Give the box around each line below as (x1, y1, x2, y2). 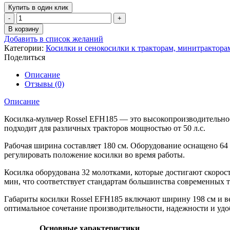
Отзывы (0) (25, 79, 64, 88)
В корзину (8, 25, 39, 33)
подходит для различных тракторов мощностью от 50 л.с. (4, 123, 205, 132)
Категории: (4, 43, 46, 52)
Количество (16, 12, 57, 21)
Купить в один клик (8, 3, 68, 11)
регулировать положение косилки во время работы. (4, 150, 185, 159)
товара (16, 21, 39, 30)
